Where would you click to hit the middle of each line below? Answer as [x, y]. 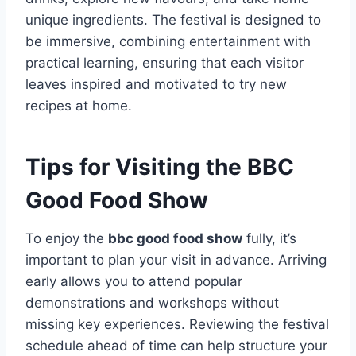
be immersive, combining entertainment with [168, 42]
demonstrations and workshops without [152, 303]
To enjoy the [67, 239]
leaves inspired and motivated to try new [156, 85]
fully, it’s [269, 239]
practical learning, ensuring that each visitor [164, 63]
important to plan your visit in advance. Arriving [176, 260]
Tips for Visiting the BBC [160, 167]
